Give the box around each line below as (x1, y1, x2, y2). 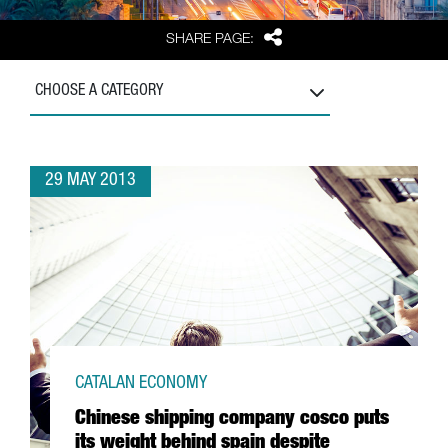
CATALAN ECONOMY (75, 375, 207, 393)
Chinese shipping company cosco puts (75, 410, 389, 430)
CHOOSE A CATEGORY (35, 84, 163, 100)
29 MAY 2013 (45, 172, 136, 190)
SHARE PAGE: (166, 32, 255, 47)
